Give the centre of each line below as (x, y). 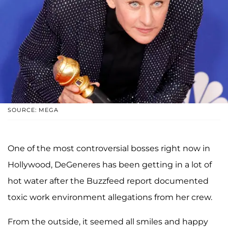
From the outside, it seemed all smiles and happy (108, 221)
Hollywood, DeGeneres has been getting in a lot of (110, 164)
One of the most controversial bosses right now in (109, 148)
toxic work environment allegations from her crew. (110, 197)
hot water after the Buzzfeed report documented (108, 181)
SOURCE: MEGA (33, 110)
